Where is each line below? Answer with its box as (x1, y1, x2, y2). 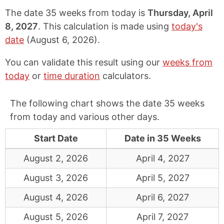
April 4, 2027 (135, 153, 189, 163)
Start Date (33, 133, 78, 143)
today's (171, 21, 202, 31)
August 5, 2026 (23, 211, 88, 222)
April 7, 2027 (136, 211, 188, 222)
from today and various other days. (10, 111, 159, 122)
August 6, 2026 (30, 34, 94, 45)
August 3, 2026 (23, 172, 88, 183)
